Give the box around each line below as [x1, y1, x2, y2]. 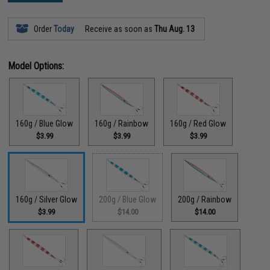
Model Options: [8, 60, 64, 72]
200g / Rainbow [178, 194, 232, 204]
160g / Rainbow [95, 119, 149, 128]
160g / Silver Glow [16, 194, 78, 204]
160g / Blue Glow [16, 119, 74, 128]
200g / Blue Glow [99, 194, 157, 204]
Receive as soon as [83, 24, 155, 34]
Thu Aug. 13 [154, 24, 195, 34]
